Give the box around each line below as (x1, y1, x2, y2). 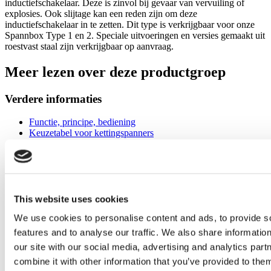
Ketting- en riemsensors (29, 149, 119, 160)
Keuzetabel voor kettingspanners (29, 128, 154, 139)
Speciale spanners (29, 204, 97, 215)
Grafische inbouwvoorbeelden (29, 193, 145, 204)
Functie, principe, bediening (29, 117, 135, 128)
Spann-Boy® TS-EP (29, 258, 108, 269)
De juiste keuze (29, 226, 88, 237)
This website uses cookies (14, 194, 129, 204)
